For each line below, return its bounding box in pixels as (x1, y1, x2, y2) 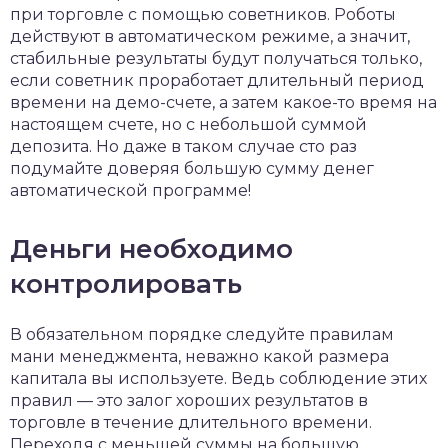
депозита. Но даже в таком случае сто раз (10, 137, 357, 156)
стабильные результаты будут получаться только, (10, 49, 422, 68)
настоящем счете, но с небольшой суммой (10, 115, 367, 134)
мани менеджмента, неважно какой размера (10, 347, 389, 366)
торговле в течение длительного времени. (10, 413, 372, 432)
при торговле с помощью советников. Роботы (10, 5, 396, 24)
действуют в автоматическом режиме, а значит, (10, 27, 410, 46)
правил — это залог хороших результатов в (10, 391, 368, 410)
